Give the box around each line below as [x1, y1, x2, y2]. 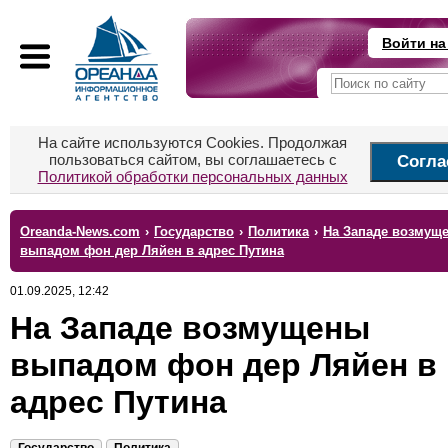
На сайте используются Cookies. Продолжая [38, 134, 347, 151]
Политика [248, 224, 309, 239]
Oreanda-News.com [20, 224, 140, 239]
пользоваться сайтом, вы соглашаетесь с [48, 151, 337, 168]
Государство [154, 224, 234, 239]
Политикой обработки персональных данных [37, 168, 348, 185]
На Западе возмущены [10, 310, 370, 346]
